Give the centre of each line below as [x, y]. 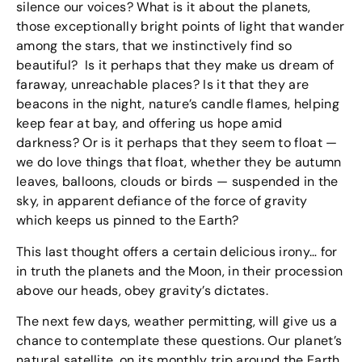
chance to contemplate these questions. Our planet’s [179, 341]
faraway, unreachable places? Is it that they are [163, 85]
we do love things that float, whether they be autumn [179, 162]
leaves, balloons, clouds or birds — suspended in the [177, 182]
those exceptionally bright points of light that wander [181, 27]
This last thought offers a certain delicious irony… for [177, 251]
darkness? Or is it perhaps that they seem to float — [177, 143]
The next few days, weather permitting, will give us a [177, 322]
